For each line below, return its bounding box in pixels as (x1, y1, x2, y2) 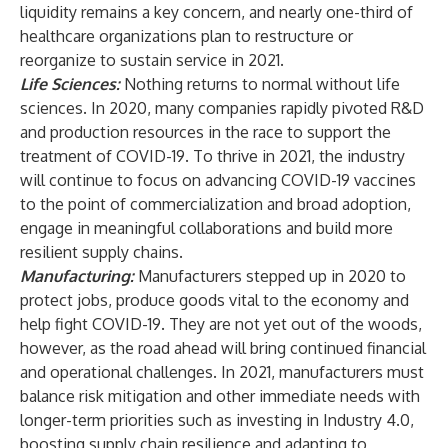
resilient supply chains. (20, 242, 183, 262)
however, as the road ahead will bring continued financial (20, 338, 426, 358)
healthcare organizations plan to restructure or (20, 26, 353, 46)
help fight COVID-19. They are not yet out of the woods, (20, 314, 422, 334)
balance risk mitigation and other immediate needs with (20, 386, 420, 406)
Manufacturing (20, 266, 130, 286)
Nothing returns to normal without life (124, 74, 400, 94)
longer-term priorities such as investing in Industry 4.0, (20, 410, 414, 430)
